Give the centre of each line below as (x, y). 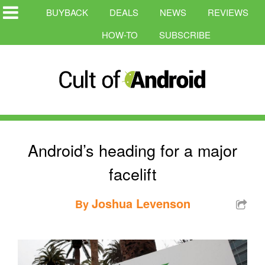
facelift (132, 173)
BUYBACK (67, 12)
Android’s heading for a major (132, 150)
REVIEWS (228, 12)
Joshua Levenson (141, 203)
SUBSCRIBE (185, 35)
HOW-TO (120, 35)
